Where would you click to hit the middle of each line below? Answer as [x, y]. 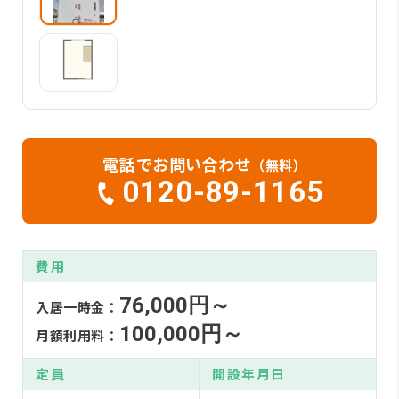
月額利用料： [77, 335]
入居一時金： [77, 306]
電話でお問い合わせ [177, 163]
